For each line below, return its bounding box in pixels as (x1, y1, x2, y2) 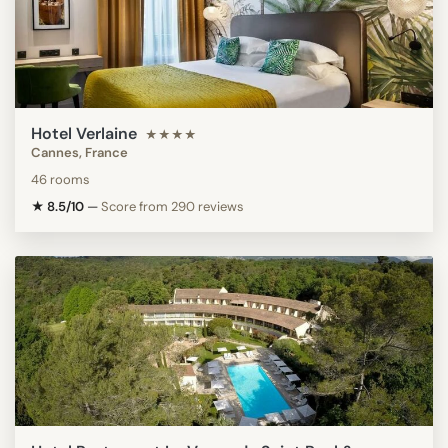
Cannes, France (31, 143, 128, 161)
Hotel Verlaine (31, 122, 137, 144)
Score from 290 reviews (101, 197, 244, 215)
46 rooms (31, 170, 90, 188)
